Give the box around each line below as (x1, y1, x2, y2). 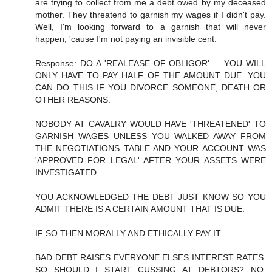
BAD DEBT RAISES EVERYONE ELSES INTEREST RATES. (35, 252, 266, 262)
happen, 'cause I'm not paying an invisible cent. (35, 33, 217, 44)
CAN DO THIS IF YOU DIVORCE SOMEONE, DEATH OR (35, 82, 266, 92)
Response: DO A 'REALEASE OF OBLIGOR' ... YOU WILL (35, 58, 266, 68)
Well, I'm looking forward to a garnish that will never (35, 21, 266, 32)
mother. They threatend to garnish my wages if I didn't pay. (35, 9, 266, 19)
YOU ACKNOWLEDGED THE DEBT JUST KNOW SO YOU (35, 191, 266, 202)
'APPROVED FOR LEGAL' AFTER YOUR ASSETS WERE (35, 155, 266, 165)
